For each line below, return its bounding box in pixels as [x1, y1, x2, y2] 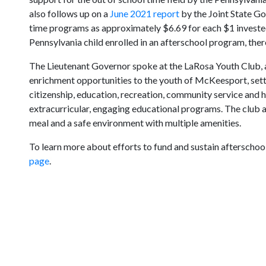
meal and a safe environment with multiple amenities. [28, 117, 241, 128]
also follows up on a [28, 8, 110, 19]
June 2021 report [109, 8, 179, 19]
